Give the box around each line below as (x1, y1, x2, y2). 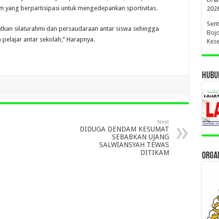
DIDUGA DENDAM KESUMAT (79, 125, 169, 133)
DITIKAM (140, 149, 169, 157)
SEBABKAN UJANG (111, 133, 169, 141)
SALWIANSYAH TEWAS (99, 141, 169, 149)
